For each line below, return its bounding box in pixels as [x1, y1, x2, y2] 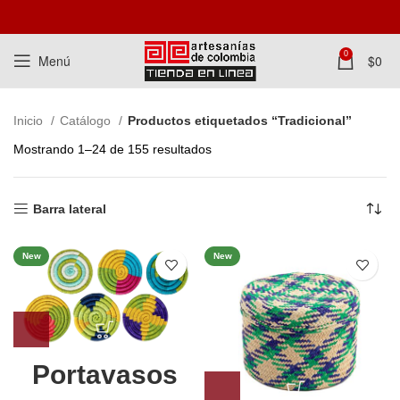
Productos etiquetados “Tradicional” [128, 113, 352, 128]
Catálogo [60, 113, 114, 128]
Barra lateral [33, 202, 107, 216]
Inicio [13, 113, 46, 128]
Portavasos [31, 360, 178, 390]
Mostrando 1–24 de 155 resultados [13, 142, 212, 156]
